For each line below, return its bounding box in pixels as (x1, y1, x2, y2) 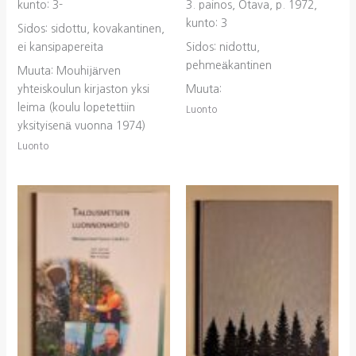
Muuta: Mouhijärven (17, 64, 121, 76)
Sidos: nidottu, (186, 41, 260, 52)
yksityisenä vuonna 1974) (17, 119, 145, 131)
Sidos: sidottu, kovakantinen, (17, 22, 164, 34)
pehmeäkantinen (186, 59, 272, 71)
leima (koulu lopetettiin (17, 101, 135, 113)
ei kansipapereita (17, 41, 103, 52)
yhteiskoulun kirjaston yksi (17, 83, 149, 95)
